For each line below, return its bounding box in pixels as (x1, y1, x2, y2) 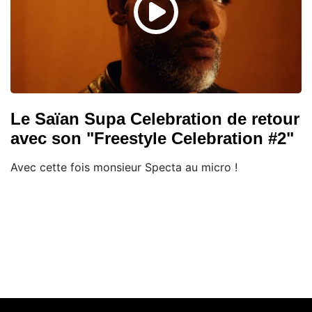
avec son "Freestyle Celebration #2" (10, 129, 294, 148)
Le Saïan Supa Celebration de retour (10, 109, 299, 129)
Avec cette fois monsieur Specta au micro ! (10, 160, 237, 175)
